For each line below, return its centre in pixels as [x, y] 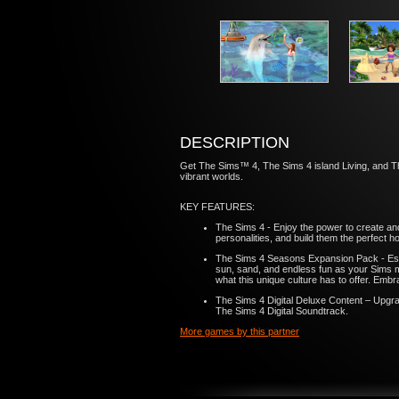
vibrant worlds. [213, 176]
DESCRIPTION [235, 142]
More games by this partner [240, 331]
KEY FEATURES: [217, 207]
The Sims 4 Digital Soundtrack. [282, 311]
